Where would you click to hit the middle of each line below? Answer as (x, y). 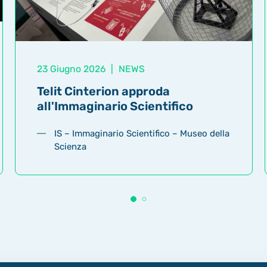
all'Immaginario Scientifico (115, 106)
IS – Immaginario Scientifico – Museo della (142, 134)
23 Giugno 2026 (72, 69)
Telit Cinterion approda (103, 91)
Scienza (71, 147)
